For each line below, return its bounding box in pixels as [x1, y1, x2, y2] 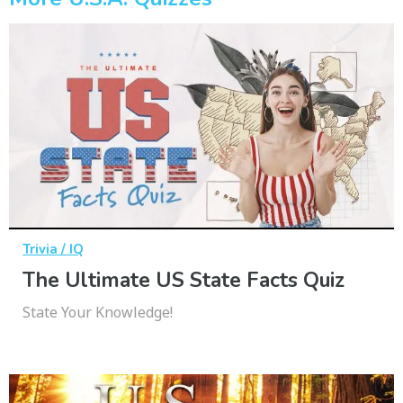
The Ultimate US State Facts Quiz [22, 265, 345, 294]
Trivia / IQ [22, 239, 84, 258]
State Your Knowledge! [22, 301, 173, 322]
